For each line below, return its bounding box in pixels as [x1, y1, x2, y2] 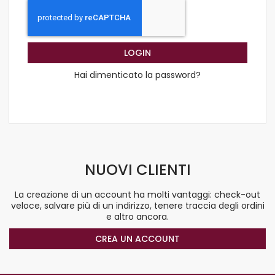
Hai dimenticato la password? [74, 69, 201, 81]
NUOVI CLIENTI [84, 160, 191, 180]
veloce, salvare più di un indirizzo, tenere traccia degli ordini [10, 199, 265, 212]
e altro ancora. [106, 211, 169, 223]
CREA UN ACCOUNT [95, 233, 180, 245]
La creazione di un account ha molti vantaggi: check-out [15, 188, 260, 201]
